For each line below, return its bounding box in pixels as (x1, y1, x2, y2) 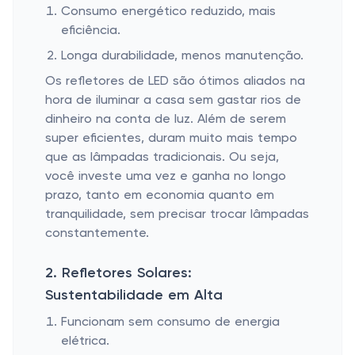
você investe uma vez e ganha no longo (45, 170, 286, 183)
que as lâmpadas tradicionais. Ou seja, (45, 151, 279, 164)
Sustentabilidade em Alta (45, 288, 223, 303)
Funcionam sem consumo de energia (61, 316, 280, 329)
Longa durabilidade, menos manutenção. (61, 50, 303, 63)
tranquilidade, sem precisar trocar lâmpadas (45, 208, 309, 221)
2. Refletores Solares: (45, 266, 192, 281)
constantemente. (45, 227, 149, 240)
